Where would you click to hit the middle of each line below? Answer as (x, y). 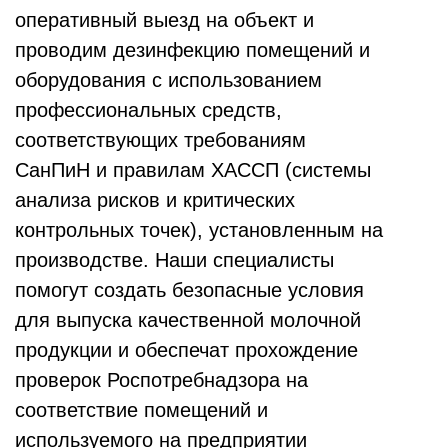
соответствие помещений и (141, 410)
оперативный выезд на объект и (164, 20)
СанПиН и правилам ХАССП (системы (193, 170)
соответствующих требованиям (160, 140)
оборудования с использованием (168, 80)
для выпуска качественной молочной (188, 320)
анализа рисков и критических (155, 200)
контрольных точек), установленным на (199, 230)
